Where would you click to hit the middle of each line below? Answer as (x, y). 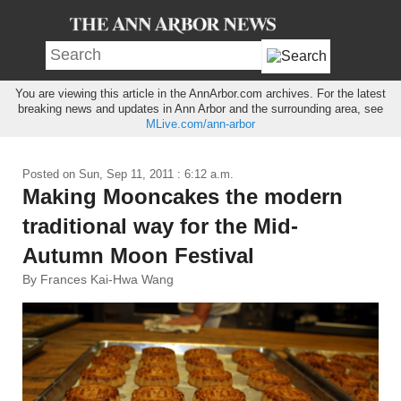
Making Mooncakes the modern (183, 196)
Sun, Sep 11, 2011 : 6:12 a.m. (156, 174)
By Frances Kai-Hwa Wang (98, 279)
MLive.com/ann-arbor (200, 124)
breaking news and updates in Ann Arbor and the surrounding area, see (200, 108)
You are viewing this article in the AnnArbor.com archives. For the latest (200, 93)
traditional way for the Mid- (160, 226)
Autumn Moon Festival (138, 256)
